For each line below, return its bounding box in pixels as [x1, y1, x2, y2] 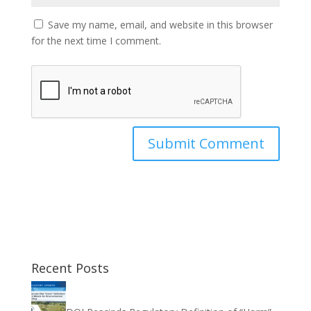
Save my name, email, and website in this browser [47, 18, 273, 31]
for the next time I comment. [31, 34, 161, 47]
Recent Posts [31, 260, 109, 276]
